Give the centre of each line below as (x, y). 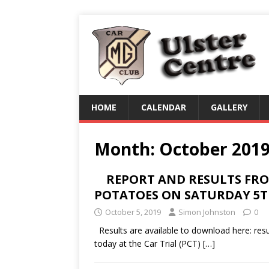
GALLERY (229, 107)
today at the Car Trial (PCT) (149, 243)
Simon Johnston (207, 212)
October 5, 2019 (133, 212)
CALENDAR (164, 107)
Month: (127, 149)
